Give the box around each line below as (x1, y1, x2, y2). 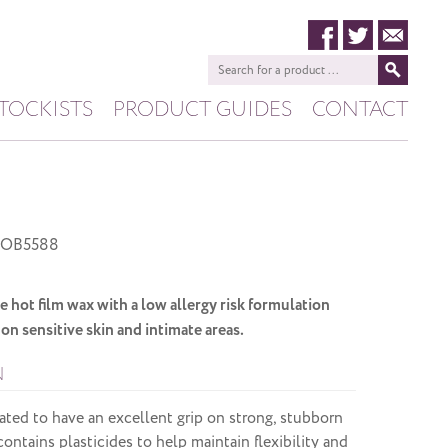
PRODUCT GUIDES (113, 95, 292, 123)
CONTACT (312, 95, 408, 123)
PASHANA (209, 168, 292, 192)
